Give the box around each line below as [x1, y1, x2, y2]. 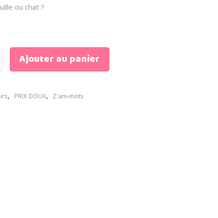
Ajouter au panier [19, 52, 100, 67]
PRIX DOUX [14, 91, 46, 100]
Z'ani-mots [53, 91, 84, 100]
